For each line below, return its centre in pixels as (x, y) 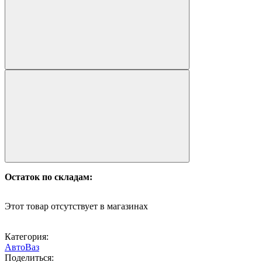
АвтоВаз (22, 247)
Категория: (27, 237)
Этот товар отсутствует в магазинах (76, 206)
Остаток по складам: (49, 177)
